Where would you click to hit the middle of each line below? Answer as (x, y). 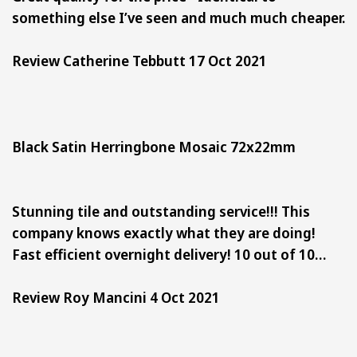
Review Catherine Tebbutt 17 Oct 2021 (139, 60)
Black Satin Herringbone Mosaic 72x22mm (159, 146)
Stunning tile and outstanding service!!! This (161, 211)
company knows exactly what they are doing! (164, 232)
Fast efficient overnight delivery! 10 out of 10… (169, 254)
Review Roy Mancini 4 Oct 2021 (116, 297)
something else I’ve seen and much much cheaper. (178, 17)
